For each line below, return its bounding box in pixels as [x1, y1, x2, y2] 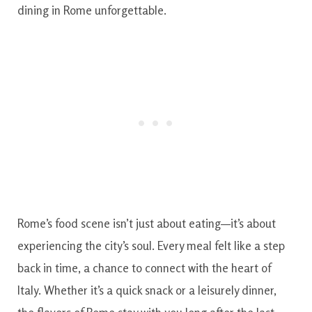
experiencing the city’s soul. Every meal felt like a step [17, 238, 285, 253]
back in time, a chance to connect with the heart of [17, 260, 271, 276]
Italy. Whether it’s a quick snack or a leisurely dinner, [17, 283, 276, 298]
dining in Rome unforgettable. [17, 2, 166, 17]
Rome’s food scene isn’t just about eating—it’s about [17, 216, 276, 231]
